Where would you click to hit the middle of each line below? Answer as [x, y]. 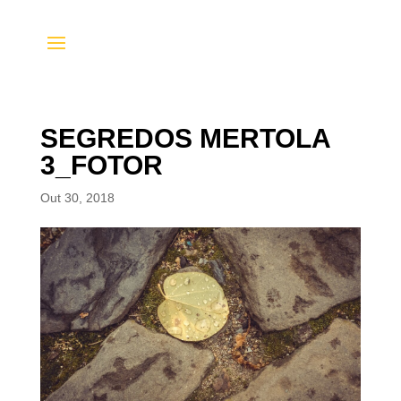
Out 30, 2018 [77, 198]
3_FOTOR [101, 165]
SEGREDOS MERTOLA [185, 138]
